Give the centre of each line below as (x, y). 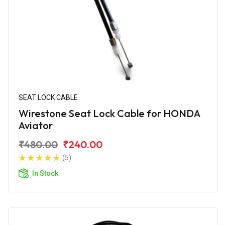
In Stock (45, 173)
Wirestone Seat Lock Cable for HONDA (109, 113)
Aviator (36, 125)
